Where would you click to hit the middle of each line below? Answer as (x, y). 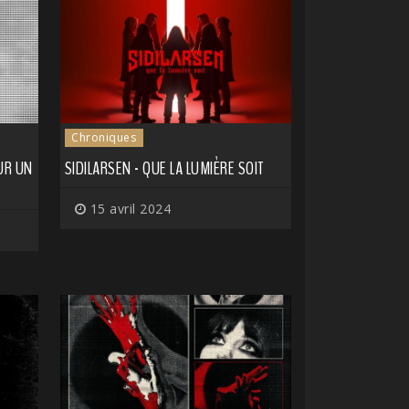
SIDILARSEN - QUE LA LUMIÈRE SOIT (164, 169)
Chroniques (104, 138)
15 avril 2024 (128, 209)
